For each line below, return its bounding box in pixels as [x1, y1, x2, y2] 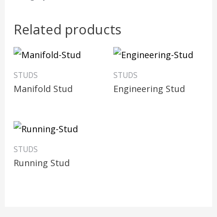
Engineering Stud [113, 83, 185, 95]
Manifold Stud [14, 83, 73, 95]
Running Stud [14, 157, 70, 169]
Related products [14, 20, 122, 38]
